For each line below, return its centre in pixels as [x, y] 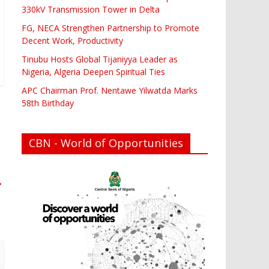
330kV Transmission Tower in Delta [91, 9]
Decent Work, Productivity [72, 40]
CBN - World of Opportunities [106, 143]
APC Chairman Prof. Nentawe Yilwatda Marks [110, 90]
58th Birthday [48, 103]
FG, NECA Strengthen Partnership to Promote [110, 28]
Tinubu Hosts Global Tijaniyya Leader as [100, 59]
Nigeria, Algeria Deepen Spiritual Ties [93, 71]
